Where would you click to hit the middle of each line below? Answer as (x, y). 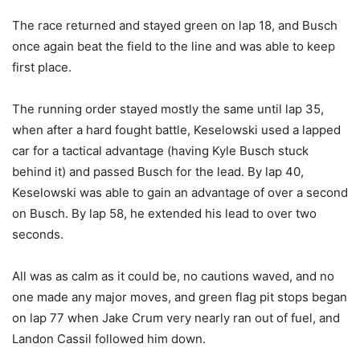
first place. (42, 67)
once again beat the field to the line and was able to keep (174, 46)
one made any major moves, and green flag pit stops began (180, 297)
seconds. (38, 234)
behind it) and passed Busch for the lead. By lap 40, (158, 171)
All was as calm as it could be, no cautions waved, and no (173, 276)
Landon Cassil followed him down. (109, 338)
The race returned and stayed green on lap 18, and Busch (175, 25)
